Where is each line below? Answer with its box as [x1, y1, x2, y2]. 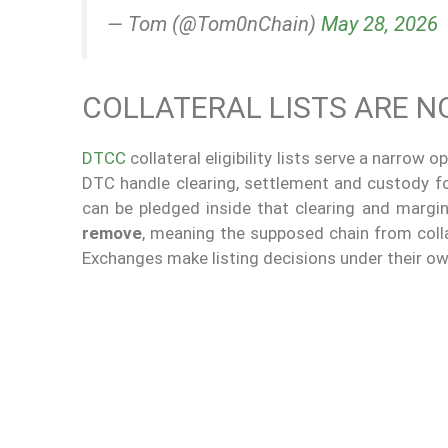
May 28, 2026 [321, 11, 438, 36]
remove [82, 222, 142, 243]
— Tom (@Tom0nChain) [107, 11, 321, 36]
